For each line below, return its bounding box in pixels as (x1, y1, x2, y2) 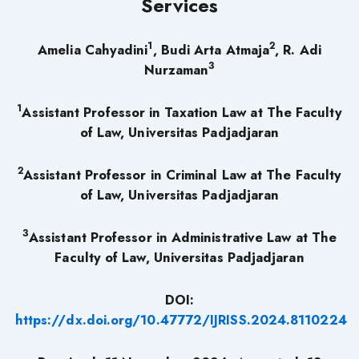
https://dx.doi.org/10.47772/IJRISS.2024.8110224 (14, 309, 347, 329)
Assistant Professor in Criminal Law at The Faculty (22, 164, 342, 184)
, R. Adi (275, 39, 321, 59)
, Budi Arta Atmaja (152, 39, 270, 59)
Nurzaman (143, 59, 209, 79)
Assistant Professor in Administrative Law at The (29, 227, 337, 247)
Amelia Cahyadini (38, 39, 148, 59)
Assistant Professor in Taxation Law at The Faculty (22, 102, 342, 122)
